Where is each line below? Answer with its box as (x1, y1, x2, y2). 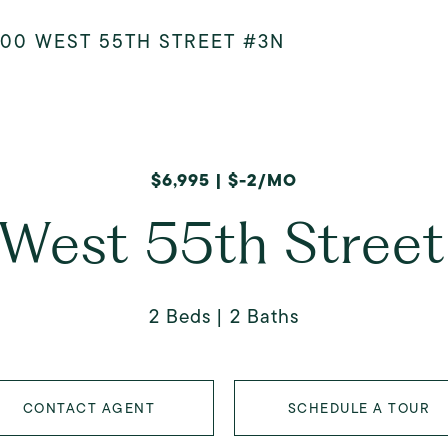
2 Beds (149, 303, 211, 330)
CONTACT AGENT (22, 398, 156, 418)
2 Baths (230, 303, 299, 330)
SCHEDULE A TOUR (287, 398, 431, 418)
